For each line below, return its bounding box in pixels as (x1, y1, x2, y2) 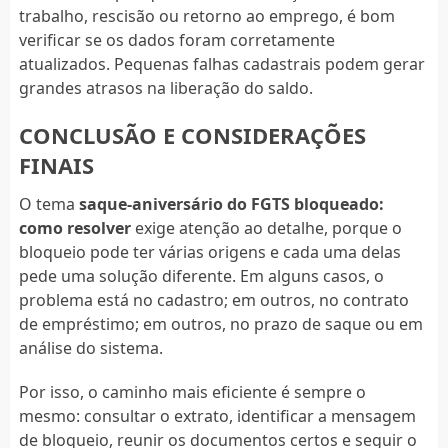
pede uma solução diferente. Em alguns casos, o (18, 264, 384, 287)
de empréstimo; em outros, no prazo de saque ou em (18, 312, 423, 335)
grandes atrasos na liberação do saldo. (18, 76, 313, 99)
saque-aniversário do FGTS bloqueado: (78, 192, 384, 215)
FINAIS (18, 149, 94, 180)
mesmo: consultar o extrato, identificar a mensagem (18, 404, 416, 427)
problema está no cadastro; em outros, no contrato (18, 288, 409, 311)
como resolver (18, 216, 131, 239)
